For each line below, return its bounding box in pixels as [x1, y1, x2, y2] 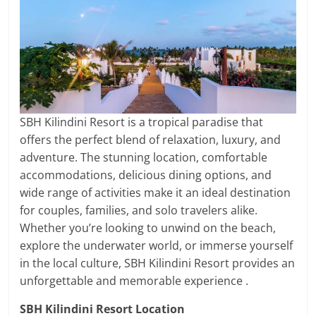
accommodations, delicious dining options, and [20, 167, 272, 183]
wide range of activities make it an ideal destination [20, 185, 291, 201]
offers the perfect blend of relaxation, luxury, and [20, 132, 281, 148]
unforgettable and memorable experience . [20, 273, 249, 289]
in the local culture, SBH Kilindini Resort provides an [20, 255, 296, 272]
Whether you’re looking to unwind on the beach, [20, 220, 276, 236]
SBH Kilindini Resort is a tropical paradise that [20, 114, 264, 130]
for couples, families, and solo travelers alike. [20, 202, 258, 219]
